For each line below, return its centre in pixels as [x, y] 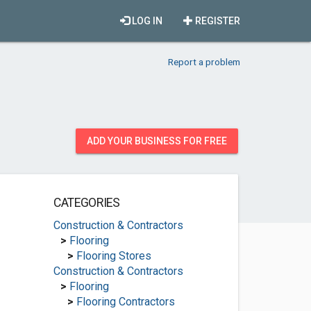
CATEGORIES [86, 203]
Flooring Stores [114, 256]
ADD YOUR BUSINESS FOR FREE [157, 141]
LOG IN [146, 21]
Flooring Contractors [125, 302]
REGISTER [217, 21]
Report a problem [204, 62]
